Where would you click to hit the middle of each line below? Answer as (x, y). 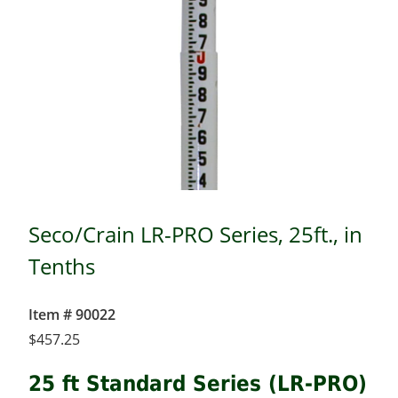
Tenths (62, 266)
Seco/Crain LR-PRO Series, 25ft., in (195, 234)
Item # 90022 (72, 314)
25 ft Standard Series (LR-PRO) (198, 383)
